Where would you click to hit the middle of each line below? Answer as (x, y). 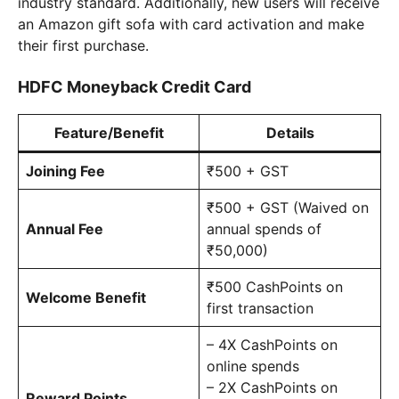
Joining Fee (65, 171)
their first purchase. (83, 45)
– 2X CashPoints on (272, 387)
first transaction (260, 308)
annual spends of (264, 228)
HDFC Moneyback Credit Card (134, 86)
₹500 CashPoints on (275, 286)
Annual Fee (65, 228)
